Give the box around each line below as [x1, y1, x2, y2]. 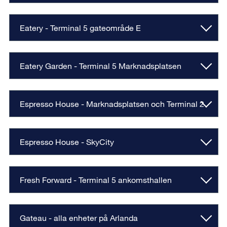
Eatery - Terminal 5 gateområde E [19, 23, 141, 33]
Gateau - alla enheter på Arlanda [19, 213, 138, 223]
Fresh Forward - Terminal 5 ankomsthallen [19, 175, 174, 185]
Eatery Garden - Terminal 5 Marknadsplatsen [19, 61, 181, 71]
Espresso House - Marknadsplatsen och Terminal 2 [19, 99, 204, 109]
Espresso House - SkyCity [19, 137, 114, 147]
